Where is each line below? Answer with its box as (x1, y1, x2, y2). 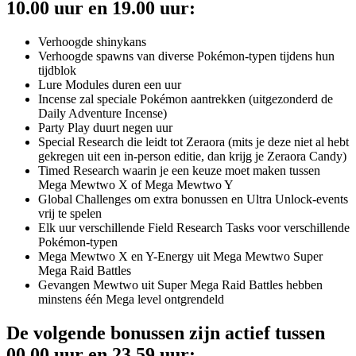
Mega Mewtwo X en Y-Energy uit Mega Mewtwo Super (38, 249, 323, 263)
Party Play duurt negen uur (38, 120, 172, 134)
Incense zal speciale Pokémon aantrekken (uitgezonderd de (38, 91, 333, 106)
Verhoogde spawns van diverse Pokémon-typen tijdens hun (38, 48, 335, 63)
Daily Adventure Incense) (38, 106, 167, 120)
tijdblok (38, 63, 76, 77)
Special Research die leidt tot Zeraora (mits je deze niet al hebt (38, 134, 349, 149)
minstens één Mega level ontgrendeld (38, 292, 224, 306)
